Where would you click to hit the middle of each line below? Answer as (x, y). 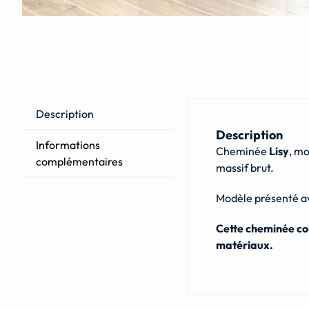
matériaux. (244, 245)
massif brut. (245, 167)
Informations (68, 144)
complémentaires (79, 161)
